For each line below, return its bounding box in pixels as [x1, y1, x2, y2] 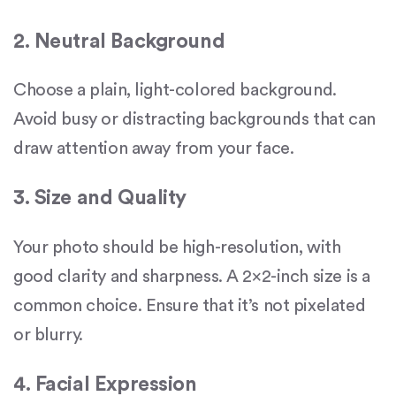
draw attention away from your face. [13, 139, 294, 157]
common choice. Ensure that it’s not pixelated [13, 296, 366, 315]
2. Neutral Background [13, 30, 225, 51]
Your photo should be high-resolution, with [13, 238, 341, 256]
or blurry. [13, 325, 83, 344]
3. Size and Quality [13, 187, 187, 209]
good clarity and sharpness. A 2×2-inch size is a [13, 267, 370, 286]
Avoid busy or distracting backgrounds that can [13, 110, 376, 128]
